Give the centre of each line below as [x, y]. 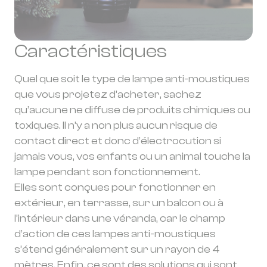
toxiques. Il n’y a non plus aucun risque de [116, 125]
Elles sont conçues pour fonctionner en [115, 187]
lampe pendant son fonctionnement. [107, 172]
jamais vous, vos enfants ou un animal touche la [132, 156]
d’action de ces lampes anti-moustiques [115, 234]
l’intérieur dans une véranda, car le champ [120, 218]
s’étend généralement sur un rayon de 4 [117, 249]
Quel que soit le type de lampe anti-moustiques [132, 79]
